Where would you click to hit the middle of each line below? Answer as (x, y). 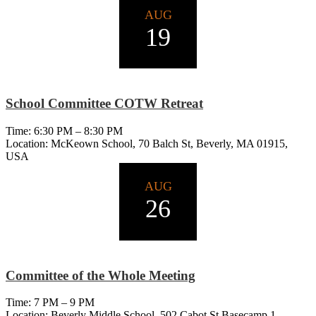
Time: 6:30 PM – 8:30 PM (64, 130)
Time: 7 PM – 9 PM (50, 303)
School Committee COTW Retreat (104, 104)
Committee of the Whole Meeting (101, 275)
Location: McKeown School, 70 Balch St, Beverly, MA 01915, (147, 143)
